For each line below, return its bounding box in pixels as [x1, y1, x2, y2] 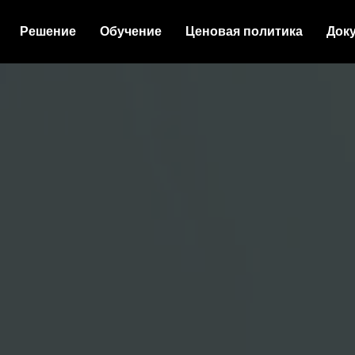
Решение [20, 25, 76, 38]
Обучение [100, 25, 162, 38]
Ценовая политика [185, 25, 303, 38]
